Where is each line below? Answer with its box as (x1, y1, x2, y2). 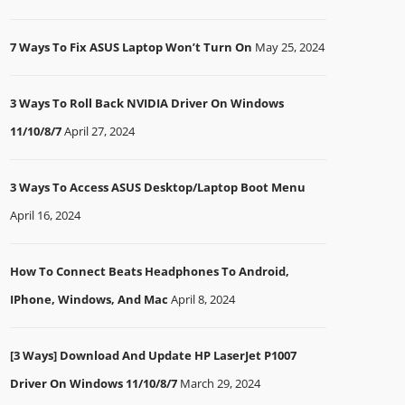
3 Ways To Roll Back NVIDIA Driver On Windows (10, 95, 284, 111)
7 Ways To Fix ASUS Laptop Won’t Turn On (10, 39, 252, 55)
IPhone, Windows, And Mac (10, 291, 168, 307)
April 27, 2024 (64, 123, 135, 139)
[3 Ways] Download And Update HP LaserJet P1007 (10, 347, 297, 363)
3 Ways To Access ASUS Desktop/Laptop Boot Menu (10, 179, 306, 195)
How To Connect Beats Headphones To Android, (10, 263, 289, 279)
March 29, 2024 (180, 375, 260, 391)
